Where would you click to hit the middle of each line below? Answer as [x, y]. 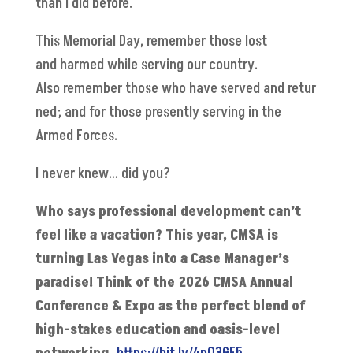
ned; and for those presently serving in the [158, 113]
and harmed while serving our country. [146, 65]
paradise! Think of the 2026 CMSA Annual [164, 283]
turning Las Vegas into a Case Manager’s [162, 259]
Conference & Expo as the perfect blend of [170, 307]
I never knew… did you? [102, 174]
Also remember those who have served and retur [175, 89]
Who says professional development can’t [168, 212]
